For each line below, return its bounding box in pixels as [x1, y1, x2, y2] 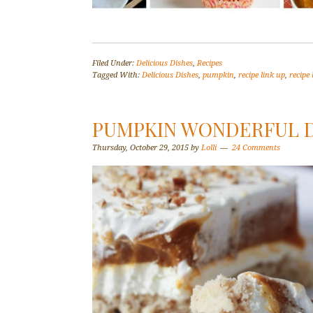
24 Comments [232, 143, 280, 152]
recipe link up [238, 71, 285, 80]
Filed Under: [92, 59, 136, 68]
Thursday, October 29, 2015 [92, 143, 189, 152]
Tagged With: [92, 71, 142, 80]
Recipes [197, 59, 222, 68]
